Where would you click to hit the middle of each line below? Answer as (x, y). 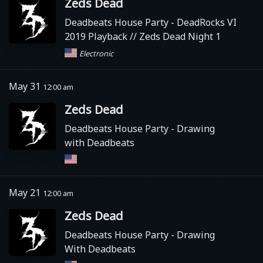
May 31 (26, 86)
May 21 (26, 193)
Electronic (97, 53)
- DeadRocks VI (204, 22)
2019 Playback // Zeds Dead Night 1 (143, 36)
